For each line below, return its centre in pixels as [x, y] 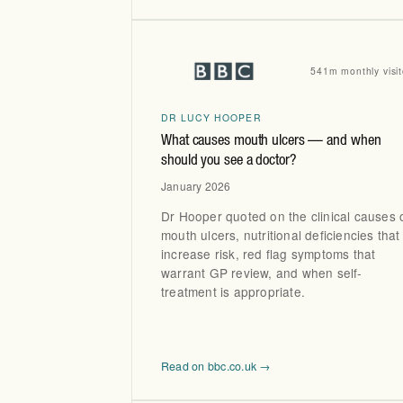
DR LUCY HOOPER [211, 117]
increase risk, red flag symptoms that [269, 254]
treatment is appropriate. [233, 292]
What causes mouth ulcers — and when [271, 142]
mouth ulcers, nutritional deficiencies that [281, 235]
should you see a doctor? [228, 162]
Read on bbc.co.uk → [216, 367]
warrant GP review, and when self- [262, 273]
